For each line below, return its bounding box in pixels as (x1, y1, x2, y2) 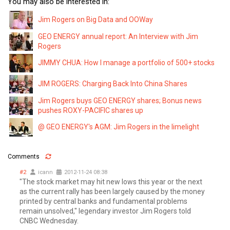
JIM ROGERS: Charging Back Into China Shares (38, 79, 187, 88)
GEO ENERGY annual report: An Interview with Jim (38, 32, 198, 41)
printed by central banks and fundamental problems (20, 197, 187, 205)
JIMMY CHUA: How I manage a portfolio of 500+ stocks (38, 58, 215, 67)
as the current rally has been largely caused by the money (20, 187, 205, 196)
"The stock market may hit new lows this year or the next (20, 177, 202, 186)
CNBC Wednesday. (20, 216, 79, 225)
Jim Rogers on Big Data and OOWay (38, 15, 153, 24)
